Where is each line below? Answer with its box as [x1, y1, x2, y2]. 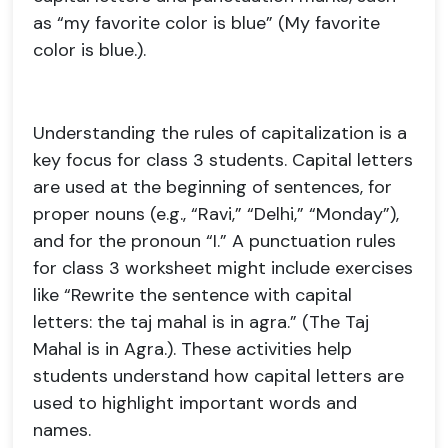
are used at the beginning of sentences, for [33, 175, 392, 199]
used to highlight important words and [33, 391, 357, 415]
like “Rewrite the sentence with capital [33, 283, 352, 307]
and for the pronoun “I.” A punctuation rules [33, 229, 396, 253]
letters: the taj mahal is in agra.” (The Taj [33, 310, 369, 334]
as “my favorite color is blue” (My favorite [33, 11, 380, 35]
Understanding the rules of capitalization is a [33, 121, 407, 145]
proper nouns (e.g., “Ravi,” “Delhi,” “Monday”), [33, 202, 399, 226]
